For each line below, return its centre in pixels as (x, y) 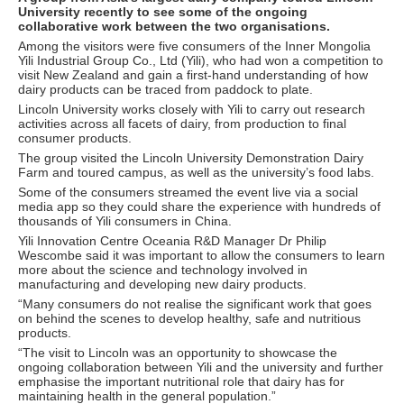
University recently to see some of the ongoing (163, 11)
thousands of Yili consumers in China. (127, 220)
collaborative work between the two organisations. (174, 26)
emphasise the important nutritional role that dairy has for (181, 381)
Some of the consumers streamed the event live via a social (188, 192)
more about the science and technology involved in (163, 269)
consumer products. (77, 138)
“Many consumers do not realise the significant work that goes (195, 303)
